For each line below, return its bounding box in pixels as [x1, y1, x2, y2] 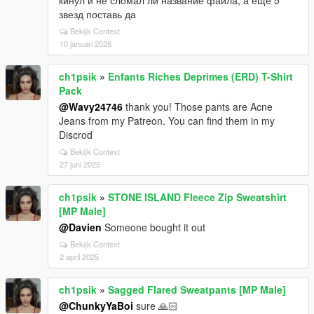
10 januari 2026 [60, 37, 111, 49]
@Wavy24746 [59, 99, 123, 114]
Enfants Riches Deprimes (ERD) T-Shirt [108, 69, 293, 83]
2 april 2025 [60, 250, 99, 262]
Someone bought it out [102, 219, 205, 234]
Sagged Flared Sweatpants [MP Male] [108, 282, 286, 296]
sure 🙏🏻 [133, 298, 178, 313]
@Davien [59, 219, 102, 234]
